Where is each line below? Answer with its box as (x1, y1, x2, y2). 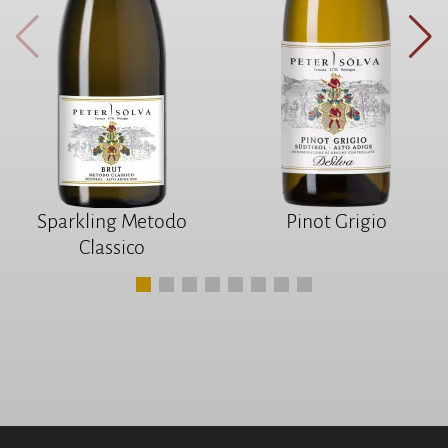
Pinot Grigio (285, 209, 387, 232)
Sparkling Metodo (36, 209, 187, 232)
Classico (78, 235, 145, 258)
